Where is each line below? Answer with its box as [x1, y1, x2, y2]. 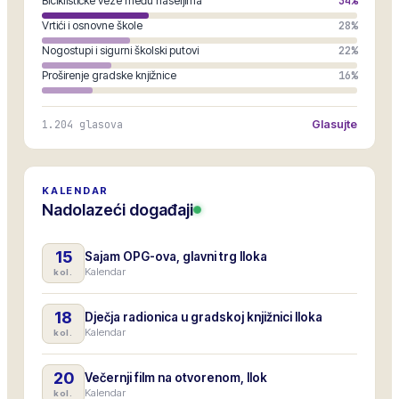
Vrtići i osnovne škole [42, 19, 142, 32]
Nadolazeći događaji [42, 200, 193, 219]
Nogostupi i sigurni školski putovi [42, 44, 199, 57]
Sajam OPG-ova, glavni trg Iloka [85, 248, 267, 264]
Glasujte [312, 118, 357, 131]
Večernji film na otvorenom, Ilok [85, 370, 267, 385]
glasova [73, 118, 123, 131]
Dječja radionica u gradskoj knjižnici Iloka [85, 309, 322, 324]
